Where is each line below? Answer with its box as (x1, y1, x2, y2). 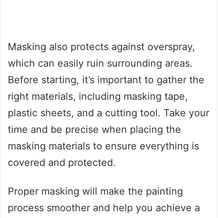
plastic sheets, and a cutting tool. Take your (8, 107, 209, 119)
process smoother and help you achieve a (8, 202, 200, 214)
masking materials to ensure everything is (8, 140, 199, 152)
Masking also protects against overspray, (8, 41, 195, 53)
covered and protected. (8, 157, 116, 169)
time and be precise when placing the (8, 124, 181, 136)
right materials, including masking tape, (8, 91, 188, 103)
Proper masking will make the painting (8, 185, 183, 198)
